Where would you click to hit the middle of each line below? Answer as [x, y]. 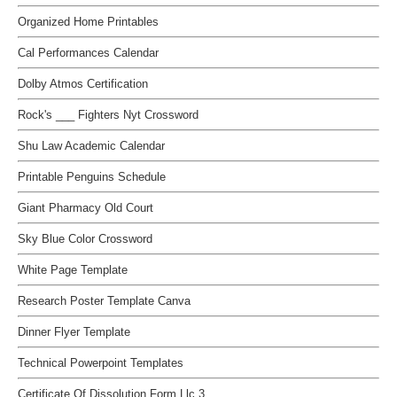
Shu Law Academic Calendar [91, 145]
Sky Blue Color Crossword [85, 238]
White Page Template [73, 269]
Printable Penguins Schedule [92, 176]
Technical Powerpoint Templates [101, 362]
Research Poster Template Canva [104, 300]
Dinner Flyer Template [74, 331]
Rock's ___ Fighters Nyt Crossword [108, 114]
